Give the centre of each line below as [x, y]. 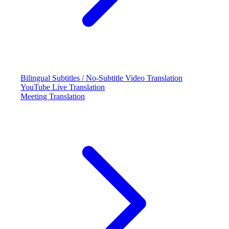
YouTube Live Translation [63, 87]
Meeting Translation [53, 96]
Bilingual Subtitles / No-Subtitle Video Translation [101, 78]
